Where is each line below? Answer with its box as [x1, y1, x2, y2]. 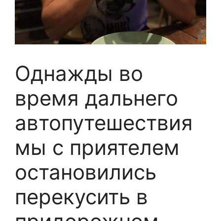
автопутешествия [15, 110, 193, 135]
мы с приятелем [15, 135, 180, 160]
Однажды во [15, 61, 143, 86]
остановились [15, 159, 156, 184]
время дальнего [15, 85, 178, 110]
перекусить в [15, 184, 148, 209]
